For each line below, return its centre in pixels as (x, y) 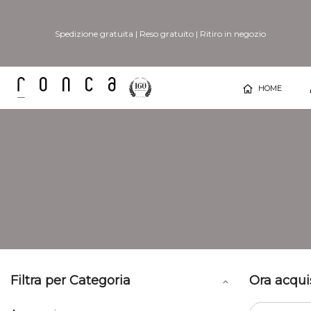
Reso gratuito (166, 33)
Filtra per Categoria (70, 280)
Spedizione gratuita (94, 33)
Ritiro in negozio (233, 33)
